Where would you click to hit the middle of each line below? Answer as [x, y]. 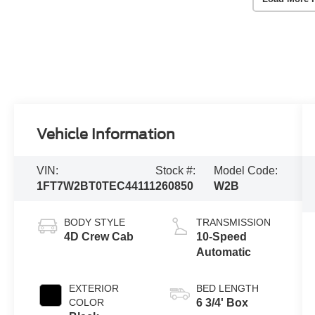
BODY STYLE [95, 222]
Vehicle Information [106, 134]
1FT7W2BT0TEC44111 [96, 186]
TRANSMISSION [233, 222]
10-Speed [221, 236]
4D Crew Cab [99, 236]
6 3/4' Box [222, 302]
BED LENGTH [227, 288]
